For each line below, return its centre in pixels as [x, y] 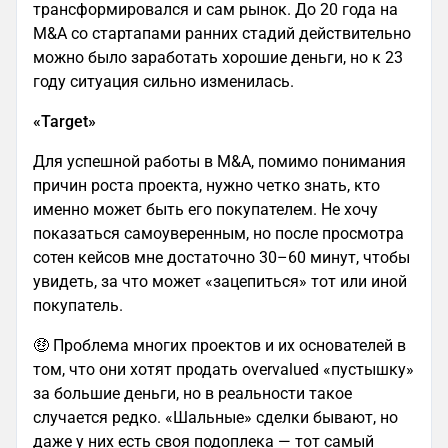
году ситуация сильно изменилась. [163, 81]
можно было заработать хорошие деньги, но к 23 [218, 57]
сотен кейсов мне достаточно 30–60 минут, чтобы [221, 257]
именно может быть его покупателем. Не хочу [205, 209]
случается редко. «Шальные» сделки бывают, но [215, 417]
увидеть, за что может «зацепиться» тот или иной [220, 281]
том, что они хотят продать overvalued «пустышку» [223, 369]
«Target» [64, 121]
